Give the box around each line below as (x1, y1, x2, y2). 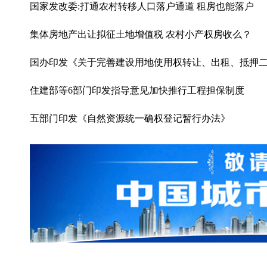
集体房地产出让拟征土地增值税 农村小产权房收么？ (30, 29, 252, 39)
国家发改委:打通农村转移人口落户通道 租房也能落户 (30, 1, 254, 11)
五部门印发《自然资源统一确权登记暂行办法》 (30, 113, 230, 123)
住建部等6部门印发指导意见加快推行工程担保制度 (30, 85, 244, 95)
